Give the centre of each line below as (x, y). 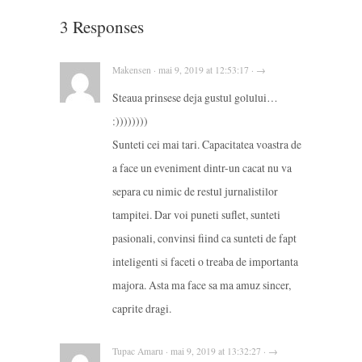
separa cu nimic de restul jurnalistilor (195, 191)
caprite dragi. (142, 308)
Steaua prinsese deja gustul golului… (195, 97)
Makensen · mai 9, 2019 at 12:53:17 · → (189, 69)
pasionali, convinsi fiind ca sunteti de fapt (204, 238)
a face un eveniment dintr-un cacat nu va (202, 167)
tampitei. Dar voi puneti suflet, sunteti (196, 214)
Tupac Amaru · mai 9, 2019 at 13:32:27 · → (195, 351)
